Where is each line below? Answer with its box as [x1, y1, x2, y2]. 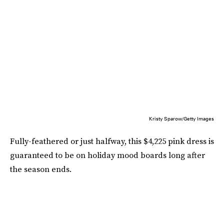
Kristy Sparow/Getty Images [149, 115, 214, 122]
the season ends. [10, 163, 71, 175]
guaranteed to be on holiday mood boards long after [10, 149, 205, 161]
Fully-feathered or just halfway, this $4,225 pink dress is [10, 135, 214, 147]
